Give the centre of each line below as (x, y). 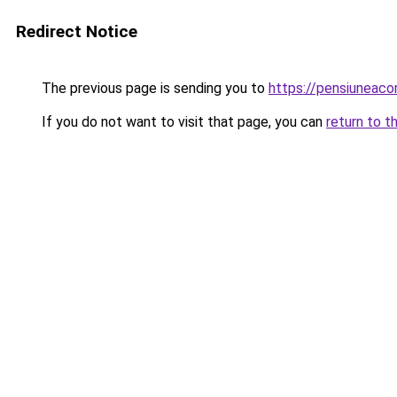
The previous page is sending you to (153, 88)
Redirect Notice (77, 31)
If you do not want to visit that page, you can (182, 122)
